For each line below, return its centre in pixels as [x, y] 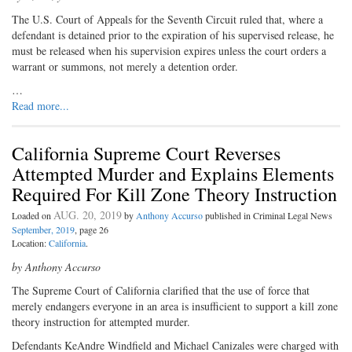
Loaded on [33, 216]
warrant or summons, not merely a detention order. [125, 67]
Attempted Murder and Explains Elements [173, 174]
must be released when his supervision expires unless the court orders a [169, 51]
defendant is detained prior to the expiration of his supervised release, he [173, 35]
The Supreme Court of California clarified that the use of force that [161, 291]
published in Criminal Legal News [269, 216]
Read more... [40, 106]
